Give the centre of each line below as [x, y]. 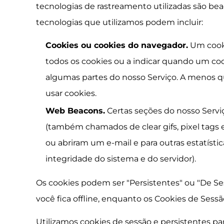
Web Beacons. [75, 111]
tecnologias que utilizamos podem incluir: [119, 22]
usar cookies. [71, 93]
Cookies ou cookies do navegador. [117, 45]
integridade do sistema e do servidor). [121, 159]
